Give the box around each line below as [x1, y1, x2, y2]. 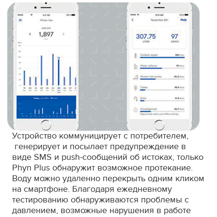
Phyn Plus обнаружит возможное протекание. [12, 162, 193, 173]
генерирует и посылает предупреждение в [12, 141, 186, 152]
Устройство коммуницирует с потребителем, [12, 130, 188, 141]
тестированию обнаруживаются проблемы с [12, 194, 189, 205]
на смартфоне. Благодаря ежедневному [12, 184, 172, 194]
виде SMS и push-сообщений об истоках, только [12, 152, 203, 162]
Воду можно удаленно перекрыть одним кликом [12, 173, 204, 184]
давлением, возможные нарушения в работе [12, 205, 191, 216]
